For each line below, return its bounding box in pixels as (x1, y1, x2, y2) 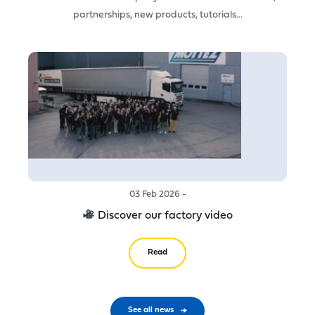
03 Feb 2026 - (129, 189, 186, 199)
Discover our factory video (95, 210, 233, 221)
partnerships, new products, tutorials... (72, 9, 243, 20)
